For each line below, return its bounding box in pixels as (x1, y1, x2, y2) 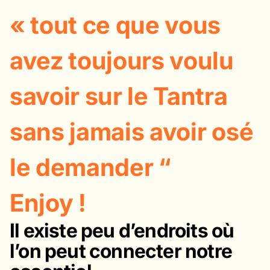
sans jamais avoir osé (10, 116, 254, 146)
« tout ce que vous (10, 10, 221, 40)
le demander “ (10, 152, 171, 182)
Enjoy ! (10, 187, 86, 218)
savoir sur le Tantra (10, 81, 228, 111)
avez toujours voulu (10, 45, 234, 75)
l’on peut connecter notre (10, 239, 233, 263)
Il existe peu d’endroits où (10, 218, 234, 242)
